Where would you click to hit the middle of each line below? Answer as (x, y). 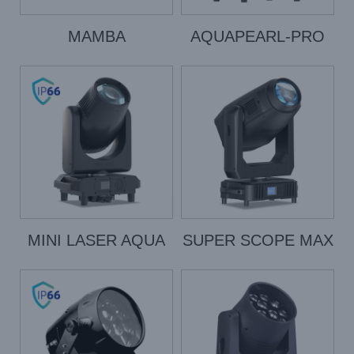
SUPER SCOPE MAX (258, 240)
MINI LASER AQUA (96, 240)
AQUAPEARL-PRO (258, 36)
